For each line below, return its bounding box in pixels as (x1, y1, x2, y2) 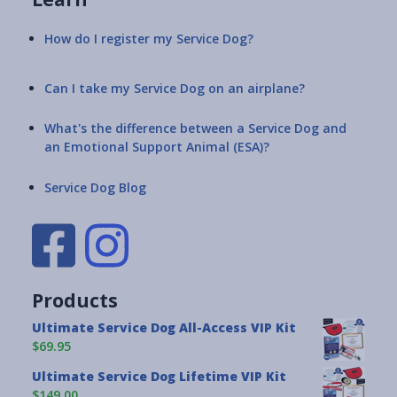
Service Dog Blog (44, 178, 146, 196)
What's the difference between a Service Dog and (44, 120, 346, 137)
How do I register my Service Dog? (44, 29, 253, 47)
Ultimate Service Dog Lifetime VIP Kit (32, 368, 286, 385)
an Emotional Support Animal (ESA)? (44, 138, 269, 156)
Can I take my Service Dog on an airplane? (44, 79, 305, 97)
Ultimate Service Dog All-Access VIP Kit (32, 319, 296, 337)
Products (32, 288, 118, 314)
